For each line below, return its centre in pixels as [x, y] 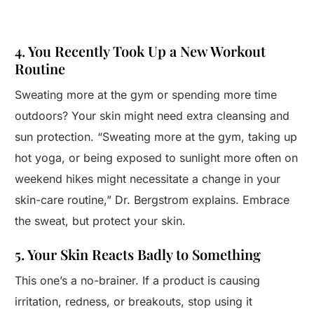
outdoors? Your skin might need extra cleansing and [152, 116]
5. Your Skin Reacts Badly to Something [138, 254]
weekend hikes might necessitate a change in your [148, 179]
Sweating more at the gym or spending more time [146, 95]
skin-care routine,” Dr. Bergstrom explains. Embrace [152, 200]
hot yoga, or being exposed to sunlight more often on [157, 158]
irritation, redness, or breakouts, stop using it [134, 302]
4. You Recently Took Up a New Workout [141, 51]
